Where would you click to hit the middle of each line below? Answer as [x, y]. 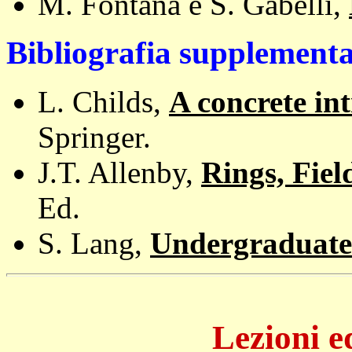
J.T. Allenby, [119, 172]
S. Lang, [94, 243]
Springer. [94, 137]
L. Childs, [103, 102]
